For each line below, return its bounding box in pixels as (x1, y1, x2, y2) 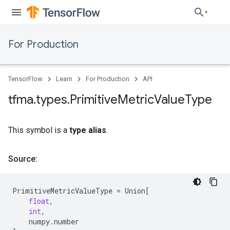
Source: (8, 154, 37, 164)
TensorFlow (8, 75, 43, 83)
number (54, 217, 79, 226)
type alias (69, 125, 106, 135)
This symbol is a (8, 125, 69, 135)
